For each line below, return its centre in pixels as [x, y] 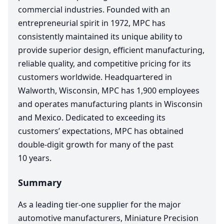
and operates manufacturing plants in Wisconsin [110, 104]
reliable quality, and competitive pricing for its [104, 64]
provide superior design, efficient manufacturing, [111, 50]
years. [39, 158]
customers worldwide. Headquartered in [95, 77]
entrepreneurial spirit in [64, 23]
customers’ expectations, [66, 131]
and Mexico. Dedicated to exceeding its [92, 118]
